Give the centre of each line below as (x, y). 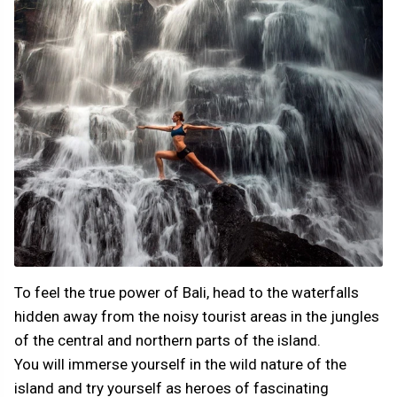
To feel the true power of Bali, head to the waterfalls (187, 292)
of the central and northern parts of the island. (167, 340)
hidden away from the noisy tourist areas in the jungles (197, 316)
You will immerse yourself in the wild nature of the (180, 364)
